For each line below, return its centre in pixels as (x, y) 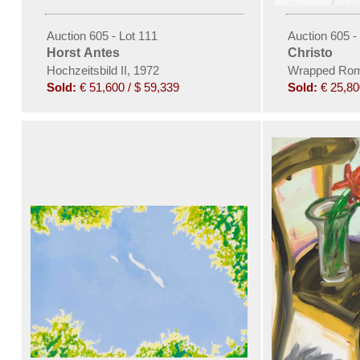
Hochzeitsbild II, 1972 (102, 70)
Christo (310, 52)
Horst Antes (83, 52)
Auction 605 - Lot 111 (102, 35)
